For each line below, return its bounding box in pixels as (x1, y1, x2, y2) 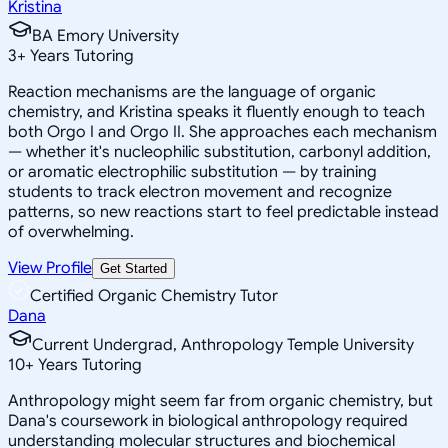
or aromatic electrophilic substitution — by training (8, 161, 377, 182)
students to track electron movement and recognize (8, 181, 392, 202)
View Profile (8, 257, 92, 278)
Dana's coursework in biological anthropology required (8, 410, 408, 431)
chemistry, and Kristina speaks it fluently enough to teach (8, 101, 425, 122)
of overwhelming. (8, 221, 134, 242)
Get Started (100, 260, 167, 276)
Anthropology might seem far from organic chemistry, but (8, 390, 433, 411)
